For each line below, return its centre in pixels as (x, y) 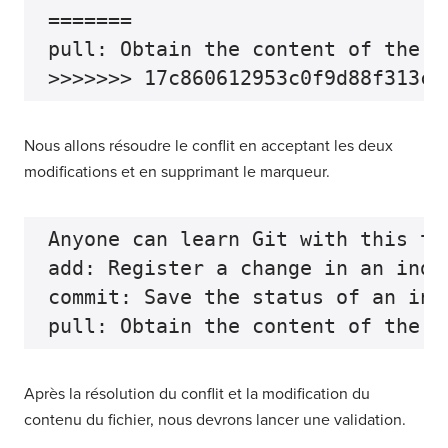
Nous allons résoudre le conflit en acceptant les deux (208, 146)
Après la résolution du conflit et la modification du (197, 394)
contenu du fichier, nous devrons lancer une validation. (215, 420)
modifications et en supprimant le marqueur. (177, 172)
